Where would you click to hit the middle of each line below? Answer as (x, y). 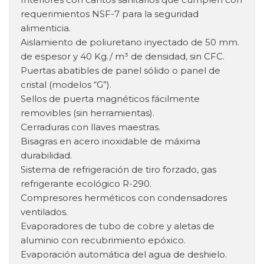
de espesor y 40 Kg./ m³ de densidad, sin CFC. (123, 57)
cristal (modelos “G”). (66, 85)
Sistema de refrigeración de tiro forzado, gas (118, 170)
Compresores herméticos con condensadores (124, 198)
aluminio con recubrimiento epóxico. (103, 240)
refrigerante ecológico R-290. (86, 184)
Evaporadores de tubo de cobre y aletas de (118, 226)
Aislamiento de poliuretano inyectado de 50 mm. (130, 42)
